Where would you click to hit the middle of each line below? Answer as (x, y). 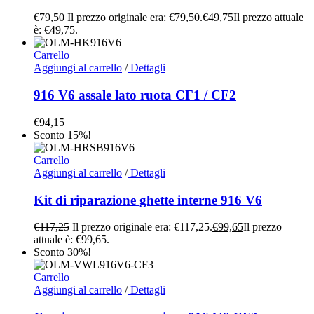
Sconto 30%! (62, 252)
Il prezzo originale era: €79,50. (135, 18)
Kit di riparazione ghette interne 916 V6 (148, 200)
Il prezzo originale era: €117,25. (142, 227)
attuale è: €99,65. (71, 240)
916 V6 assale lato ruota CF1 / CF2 (135, 95)
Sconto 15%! (62, 135)
